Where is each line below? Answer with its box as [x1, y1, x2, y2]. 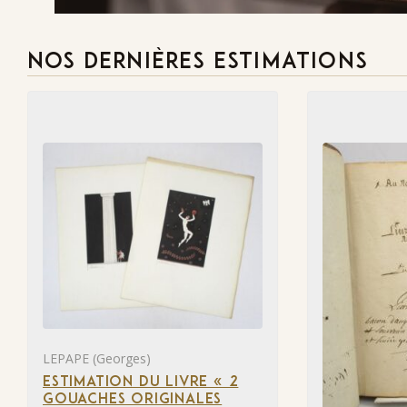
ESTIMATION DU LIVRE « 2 [43, 374, 239, 390]
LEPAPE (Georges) [43, 349, 151, 367]
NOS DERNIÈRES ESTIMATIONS [27, 52, 368, 74]
